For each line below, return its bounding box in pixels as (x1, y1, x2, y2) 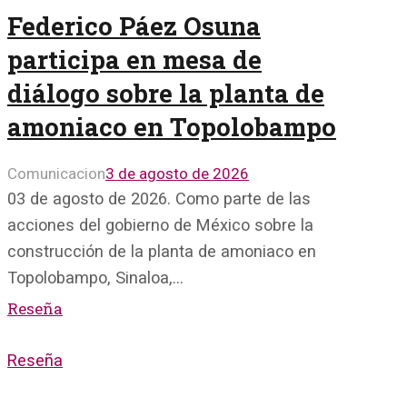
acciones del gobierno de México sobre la (7, 215, 313, 235)
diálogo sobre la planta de (7, 75, 324, 109)
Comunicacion (7, 164, 105, 184)
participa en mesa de (7, 42, 262, 75)
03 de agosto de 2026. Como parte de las (7, 189, 311, 209)
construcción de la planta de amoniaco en (7, 242, 316, 262)
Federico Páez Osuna (7, 8, 261, 42)
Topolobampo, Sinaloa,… (7, 268, 184, 288)
